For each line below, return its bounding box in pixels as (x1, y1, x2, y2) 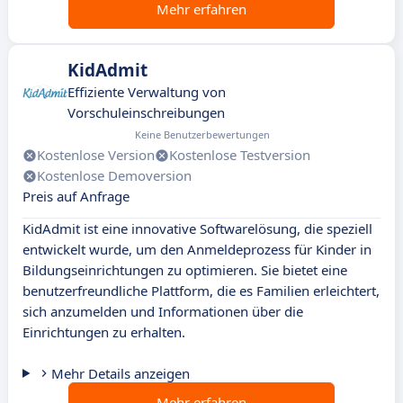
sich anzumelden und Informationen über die (22, 302, 303, 321)
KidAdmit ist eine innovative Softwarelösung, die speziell (22, 219, 372, 238)
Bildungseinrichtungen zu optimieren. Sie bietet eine (22, 261, 347, 280)
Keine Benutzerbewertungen (134, 128, 270, 142)
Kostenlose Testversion (169, 146, 310, 165)
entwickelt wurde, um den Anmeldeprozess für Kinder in (22, 240, 372, 259)
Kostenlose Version (37, 146, 155, 165)
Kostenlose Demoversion (37, 166, 192, 185)
